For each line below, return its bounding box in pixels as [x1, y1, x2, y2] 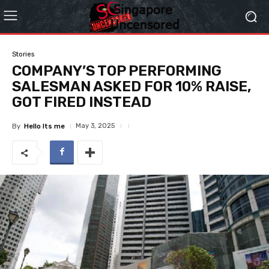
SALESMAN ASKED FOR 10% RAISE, [12, 78, 252, 95]
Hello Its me [24, 122, 65, 130]
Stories [12, 50, 34, 58]
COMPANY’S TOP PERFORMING [12, 62, 222, 79]
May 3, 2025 [76, 122, 115, 130]
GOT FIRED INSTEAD [12, 94, 151, 110]
